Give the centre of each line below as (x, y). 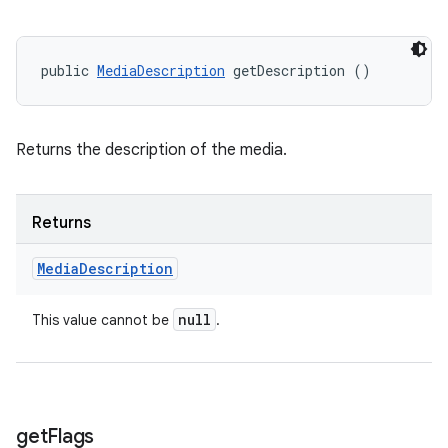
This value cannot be (102, 320)
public (69, 70)
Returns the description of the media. (151, 150)
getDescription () (298, 70)
